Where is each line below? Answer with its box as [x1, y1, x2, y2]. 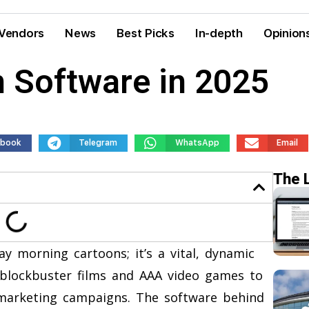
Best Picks [117, 26, 175, 40]
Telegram [79, 138, 117, 148]
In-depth [195, 26, 243, 40]
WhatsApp [175, 138, 219, 148]
